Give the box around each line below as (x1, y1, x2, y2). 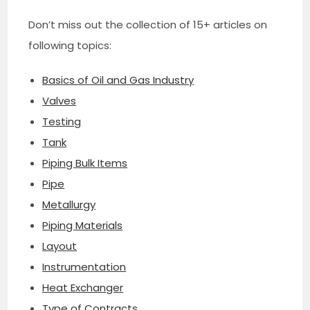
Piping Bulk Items (42, 155, 128, 170)
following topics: (28, 37, 112, 53)
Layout (42, 238, 77, 253)
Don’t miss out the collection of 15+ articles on (28, 17, 268, 32)
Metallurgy (42, 197, 96, 212)
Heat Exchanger (42, 280, 124, 295)
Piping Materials (42, 217, 123, 232)
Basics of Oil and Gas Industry (42, 72, 194, 87)
